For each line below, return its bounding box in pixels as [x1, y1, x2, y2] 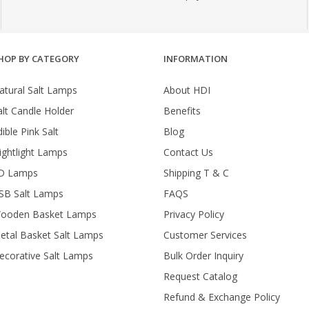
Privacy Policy [163, 207, 224, 221]
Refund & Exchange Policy [163, 290, 280, 303]
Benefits [163, 103, 201, 117]
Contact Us [163, 145, 213, 159]
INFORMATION [163, 52, 228, 65]
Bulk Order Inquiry [163, 248, 243, 262]
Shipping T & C [163, 166, 229, 179]
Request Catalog [163, 269, 237, 283]
